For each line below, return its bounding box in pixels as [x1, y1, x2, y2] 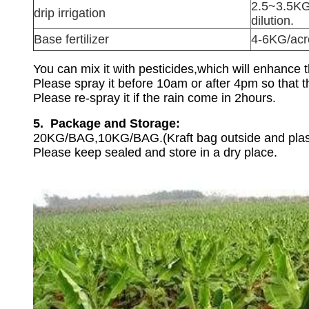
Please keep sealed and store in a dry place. [33, 146, 277, 159]
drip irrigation [34, 6, 106, 20]
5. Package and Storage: [33, 117, 180, 130]
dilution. [251, 14, 294, 28]
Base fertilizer [34, 32, 109, 46]
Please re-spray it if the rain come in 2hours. [33, 91, 276, 105]
